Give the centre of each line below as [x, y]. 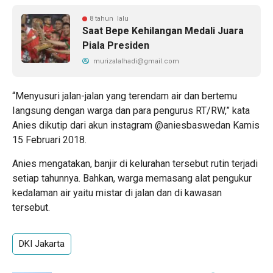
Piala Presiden [116, 46]
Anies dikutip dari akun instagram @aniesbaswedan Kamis [136, 126]
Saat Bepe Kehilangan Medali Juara [163, 31]
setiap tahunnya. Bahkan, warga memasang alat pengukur [132, 179]
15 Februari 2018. [49, 140]
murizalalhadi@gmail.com [135, 62]
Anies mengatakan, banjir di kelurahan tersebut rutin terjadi [135, 164]
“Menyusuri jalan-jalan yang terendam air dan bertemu [125, 96]
